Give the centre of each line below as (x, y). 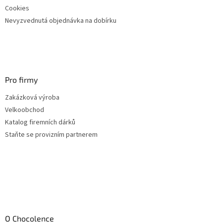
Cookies (17, 8)
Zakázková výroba (32, 97)
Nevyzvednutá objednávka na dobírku (61, 21)
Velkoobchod (25, 110)
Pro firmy (21, 79)
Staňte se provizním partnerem (51, 135)
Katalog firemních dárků (40, 122)
